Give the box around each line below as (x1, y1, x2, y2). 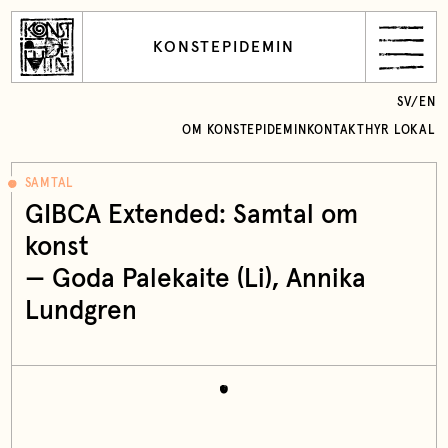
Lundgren (24, 297, 137, 325)
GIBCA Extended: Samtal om (24, 201, 358, 229)
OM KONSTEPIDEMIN (182, 123, 307, 137)
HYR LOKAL (364, 123, 436, 137)
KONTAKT (306, 123, 365, 137)
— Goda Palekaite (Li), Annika (24, 265, 366, 293)
